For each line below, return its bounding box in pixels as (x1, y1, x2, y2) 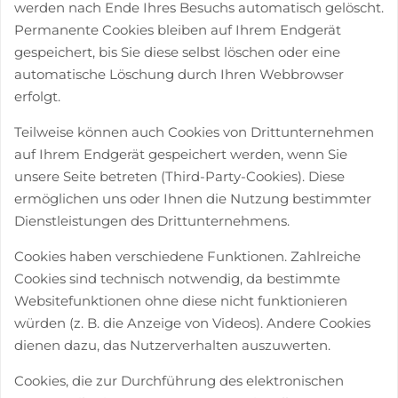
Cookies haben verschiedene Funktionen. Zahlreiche (14, 247, 361, 265)
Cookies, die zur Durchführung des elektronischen (14, 371, 344, 389)
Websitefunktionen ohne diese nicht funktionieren (14, 291, 347, 309)
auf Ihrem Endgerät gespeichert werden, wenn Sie (14, 145, 347, 163)
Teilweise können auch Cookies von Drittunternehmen (14, 123, 374, 140)
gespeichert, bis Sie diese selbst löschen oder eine (14, 43, 340, 60)
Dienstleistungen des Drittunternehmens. (14, 211, 290, 229)
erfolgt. (14, 87, 60, 105)
